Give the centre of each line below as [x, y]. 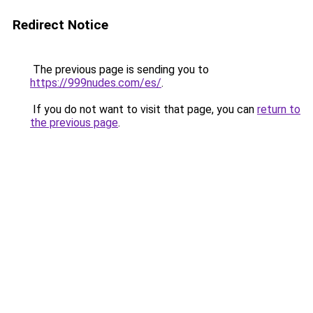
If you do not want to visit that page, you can [144, 109]
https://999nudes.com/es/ [96, 83]
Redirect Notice [60, 25]
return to [279, 109]
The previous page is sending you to [119, 70]
